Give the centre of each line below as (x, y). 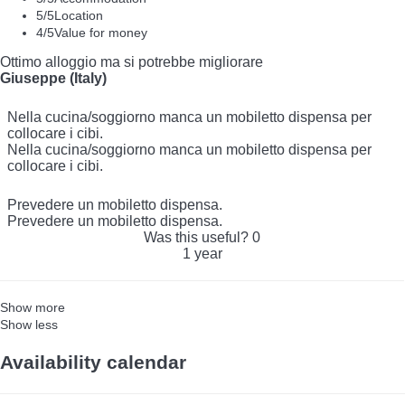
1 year (202, 253)
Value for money (101, 32)
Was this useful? (198, 237)
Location (79, 15)
